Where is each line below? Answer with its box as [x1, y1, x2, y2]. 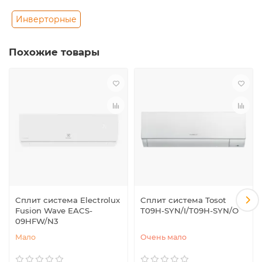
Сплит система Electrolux [15, 195, 120, 205]
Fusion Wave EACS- [15, 205, 92, 215]
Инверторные [16, 14, 77, 25]
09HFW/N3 [15, 216, 58, 226]
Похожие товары [9, 46, 99, 58]
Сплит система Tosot [140, 195, 226, 205]
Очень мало [140, 232, 187, 242]
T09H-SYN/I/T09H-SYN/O [140, 205, 239, 215]
